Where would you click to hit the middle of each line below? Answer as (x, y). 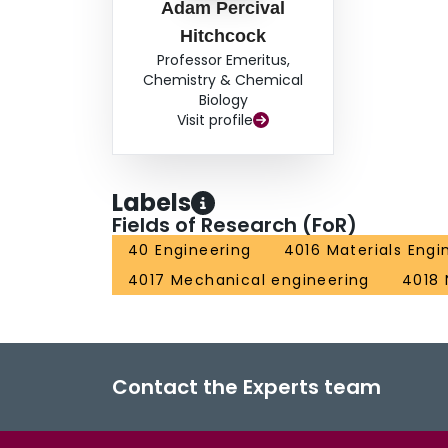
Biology (223, 100)
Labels (151, 203)
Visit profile (215, 120)
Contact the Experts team (246, 387)
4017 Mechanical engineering (249, 280)
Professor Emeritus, (223, 60)
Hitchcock (223, 36)
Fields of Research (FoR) (234, 225)
